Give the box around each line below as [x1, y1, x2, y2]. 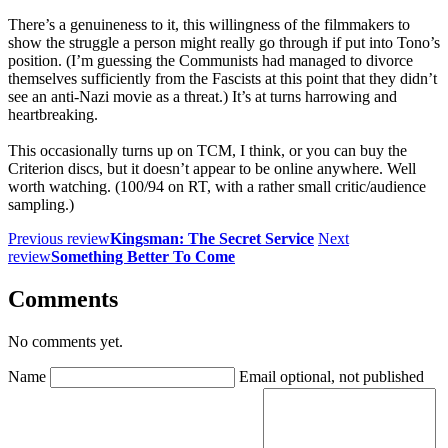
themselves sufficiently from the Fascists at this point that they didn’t [8, 69, 437, 87]
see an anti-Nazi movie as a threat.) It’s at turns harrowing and [8, 87, 397, 105]
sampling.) [8, 195, 74, 213]
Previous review [8, 229, 110, 247]
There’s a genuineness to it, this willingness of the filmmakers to [8, 15, 410, 33]
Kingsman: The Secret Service [110, 229, 314, 247]
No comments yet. [8, 332, 123, 350]
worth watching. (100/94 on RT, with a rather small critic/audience [8, 177, 426, 195]
